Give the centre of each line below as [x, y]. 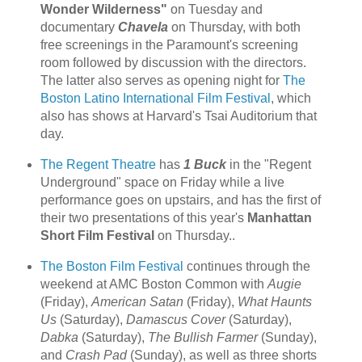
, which [290, 99]
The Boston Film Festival [112, 266]
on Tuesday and [215, 10]
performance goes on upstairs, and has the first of [180, 200]
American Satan [137, 301]
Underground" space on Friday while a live [162, 182]
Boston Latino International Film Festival [155, 99]
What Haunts [274, 301]
